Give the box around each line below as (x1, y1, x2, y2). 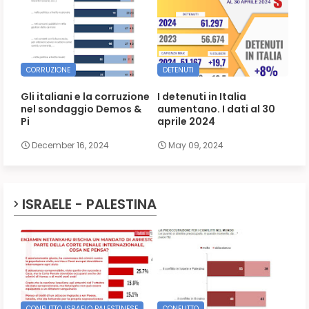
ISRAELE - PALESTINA (22, 195, 157, 215)
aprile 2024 (157, 114, 215, 128)
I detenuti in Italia (157, 89, 246, 103)
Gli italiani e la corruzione (21, 89, 150, 103)
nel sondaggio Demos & (21, 101, 141, 116)
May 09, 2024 (168, 139, 223, 152)
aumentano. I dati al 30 (157, 101, 275, 116)
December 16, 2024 (32, 139, 109, 152)
